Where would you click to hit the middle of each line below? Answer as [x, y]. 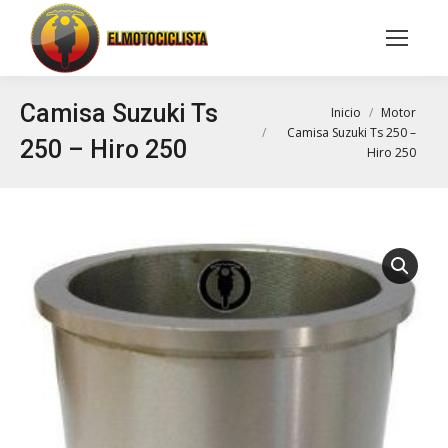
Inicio [346, 112]
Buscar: [363, 40]
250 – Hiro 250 [103, 149]
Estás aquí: [278, 110]
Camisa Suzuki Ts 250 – [351, 132]
